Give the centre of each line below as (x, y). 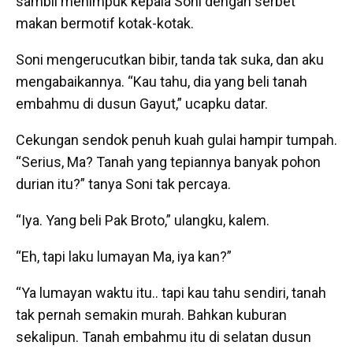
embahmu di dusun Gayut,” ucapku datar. (142, 104)
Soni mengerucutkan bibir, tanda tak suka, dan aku (170, 60)
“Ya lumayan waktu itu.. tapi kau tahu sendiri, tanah (171, 293)
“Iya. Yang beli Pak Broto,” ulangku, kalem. (143, 221)
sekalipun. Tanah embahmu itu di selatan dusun (163, 337)
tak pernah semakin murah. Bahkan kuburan (151, 315)
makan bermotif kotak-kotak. (105, 24)
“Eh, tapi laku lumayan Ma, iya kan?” (124, 257)
